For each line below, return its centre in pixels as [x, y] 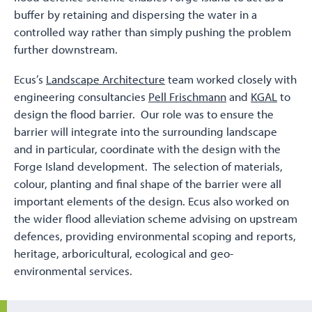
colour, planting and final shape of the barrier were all [148, 184]
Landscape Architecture [106, 79]
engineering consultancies [81, 97]
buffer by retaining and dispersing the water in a [135, 15]
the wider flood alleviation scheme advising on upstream [156, 219]
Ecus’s [30, 79]
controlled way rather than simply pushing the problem [153, 32]
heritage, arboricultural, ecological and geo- [124, 253]
